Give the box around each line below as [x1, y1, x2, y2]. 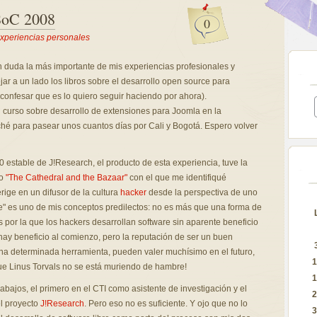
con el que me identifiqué [127, 173, 226, 183]
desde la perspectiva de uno [146, 188, 258, 197]
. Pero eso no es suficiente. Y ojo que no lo [83, 299, 248, 309]
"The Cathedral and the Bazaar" [5, 173, 127, 183]
